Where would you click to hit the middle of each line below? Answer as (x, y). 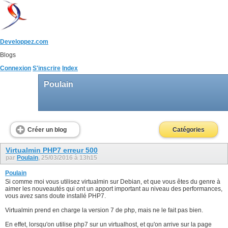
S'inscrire (47, 68)
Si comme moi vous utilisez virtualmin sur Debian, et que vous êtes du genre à (113, 181)
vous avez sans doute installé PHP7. (55, 196)
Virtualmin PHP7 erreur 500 (52, 150)
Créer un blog (47, 130)
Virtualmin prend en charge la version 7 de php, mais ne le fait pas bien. (104, 210)
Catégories (189, 130)
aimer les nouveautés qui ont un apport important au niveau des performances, (114, 189)
